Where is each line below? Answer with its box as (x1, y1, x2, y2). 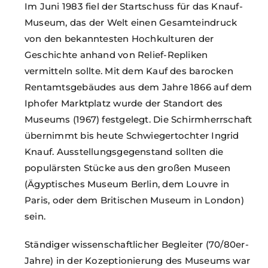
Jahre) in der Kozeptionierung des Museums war (25, 254, 251, 266)
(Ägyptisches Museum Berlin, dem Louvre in (25, 178, 230, 190)
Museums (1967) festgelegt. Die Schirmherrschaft (25, 113, 252, 125)
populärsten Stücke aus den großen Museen (25, 162, 231, 173)
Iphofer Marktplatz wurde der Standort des (25, 97, 223, 109)
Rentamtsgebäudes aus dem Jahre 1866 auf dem (25, 81, 252, 93)
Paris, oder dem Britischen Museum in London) (25, 194, 244, 206)
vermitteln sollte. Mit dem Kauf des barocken (25, 65, 233, 77)
